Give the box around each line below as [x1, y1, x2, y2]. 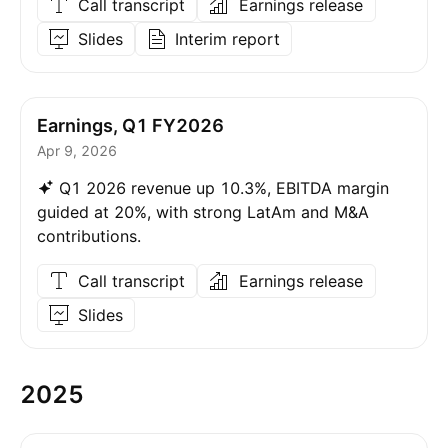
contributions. [37, 226, 141, 246]
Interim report [175, 29, 280, 49]
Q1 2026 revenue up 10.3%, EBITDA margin [59, 178, 389, 198]
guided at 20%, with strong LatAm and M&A [37, 202, 369, 222]
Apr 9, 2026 [37, 142, 117, 159]
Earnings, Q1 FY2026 [37, 115, 224, 136]
